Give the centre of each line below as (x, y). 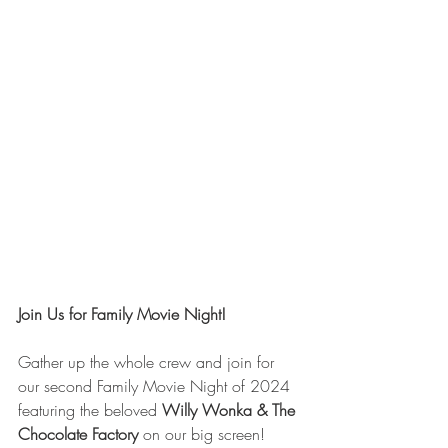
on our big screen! (201, 434)
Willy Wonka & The (231, 410)
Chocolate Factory (78, 434)
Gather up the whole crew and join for (148, 362)
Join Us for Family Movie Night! (122, 314)
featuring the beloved (90, 410)
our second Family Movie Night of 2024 (156, 386)
